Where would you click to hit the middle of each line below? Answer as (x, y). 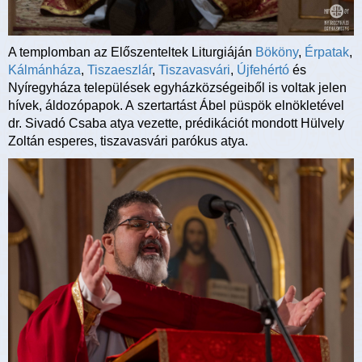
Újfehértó (263, 69)
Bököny (277, 52)
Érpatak (327, 52)
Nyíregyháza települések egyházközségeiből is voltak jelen (177, 87)
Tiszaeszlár (120, 69)
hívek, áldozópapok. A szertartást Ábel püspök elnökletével (176, 105)
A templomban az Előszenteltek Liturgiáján (132, 52)
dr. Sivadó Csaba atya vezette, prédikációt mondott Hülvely (176, 123)
